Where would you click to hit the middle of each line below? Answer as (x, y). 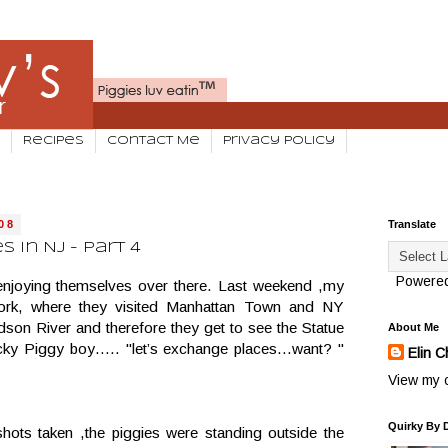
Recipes (53, 140)
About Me (413, 327)
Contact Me (153, 140)
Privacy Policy (279, 140)
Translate (412, 224)
